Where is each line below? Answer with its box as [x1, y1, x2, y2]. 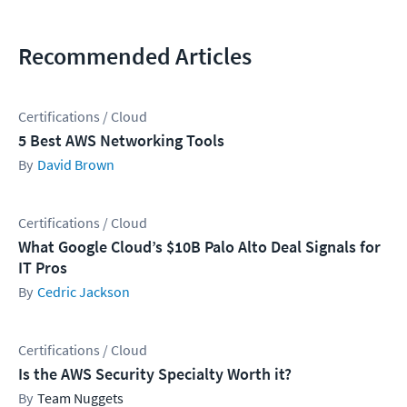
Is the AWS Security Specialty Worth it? [18, 363, 292, 385]
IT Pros [18, 257, 67, 279]
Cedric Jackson [37, 283, 130, 302]
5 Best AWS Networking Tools [18, 130, 224, 152]
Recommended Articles [18, 41, 252, 72]
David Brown [37, 155, 114, 174]
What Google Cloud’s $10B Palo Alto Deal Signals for [18, 236, 381, 258]
